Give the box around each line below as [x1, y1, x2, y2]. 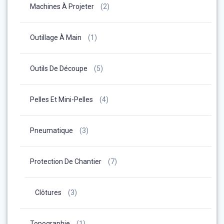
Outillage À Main [30, 33, 81, 41]
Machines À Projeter [30, 2, 94, 10]
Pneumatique [30, 126, 73, 134]
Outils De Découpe [30, 64, 87, 72]
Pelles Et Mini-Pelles [30, 95, 93, 103]
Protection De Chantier [30, 157, 101, 165]
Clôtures [35, 188, 61, 196]
